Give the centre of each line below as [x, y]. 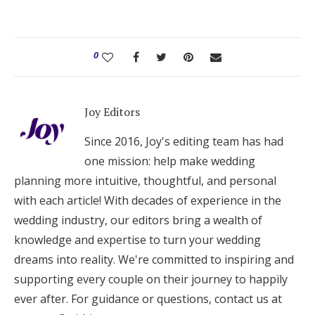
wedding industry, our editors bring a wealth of [138, 220]
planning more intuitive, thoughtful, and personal [145, 181]
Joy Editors [112, 112]
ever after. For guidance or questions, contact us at [148, 299]
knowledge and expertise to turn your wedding [137, 240]
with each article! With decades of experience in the [148, 200]
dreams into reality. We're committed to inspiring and [154, 259]
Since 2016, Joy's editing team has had [184, 141]
